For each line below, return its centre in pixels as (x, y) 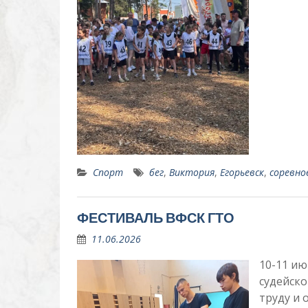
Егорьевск (242, 172)
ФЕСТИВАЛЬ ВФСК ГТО (156, 217)
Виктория (192, 172)
